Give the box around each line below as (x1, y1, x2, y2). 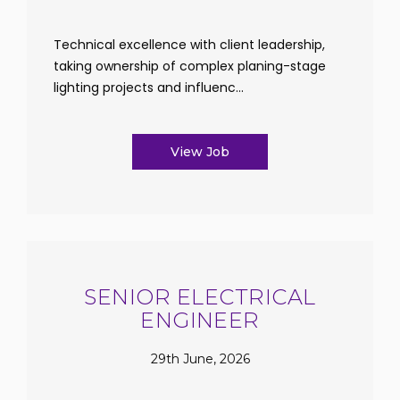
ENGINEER (140, 307, 260, 333)
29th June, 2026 (150, 350, 250, 367)
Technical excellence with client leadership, (54, 36, 325, 54)
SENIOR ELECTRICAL (84, 284, 316, 310)
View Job (171, 144, 229, 160)
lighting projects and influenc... (54, 79, 244, 96)
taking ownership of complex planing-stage (54, 57, 326, 75)
